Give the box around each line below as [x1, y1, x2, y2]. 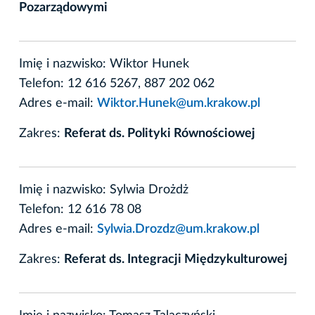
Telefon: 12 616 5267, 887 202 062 [19, 77, 214, 90]
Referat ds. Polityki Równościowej [64, 127, 255, 140]
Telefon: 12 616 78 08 [19, 202, 141, 216]
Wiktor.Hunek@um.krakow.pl [97, 96, 260, 110]
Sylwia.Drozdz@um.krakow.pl [97, 222, 259, 236]
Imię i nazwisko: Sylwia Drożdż [19, 183, 188, 196]
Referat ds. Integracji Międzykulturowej [64, 252, 288, 266]
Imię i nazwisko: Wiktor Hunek [19, 57, 189, 70]
